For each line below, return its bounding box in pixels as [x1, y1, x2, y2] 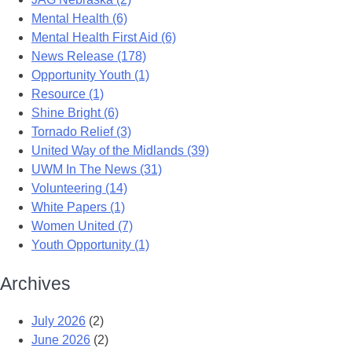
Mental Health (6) [31, 11, 127, 25]
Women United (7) [31, 218, 133, 233]
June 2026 [31, 333, 90, 347]
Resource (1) [31, 86, 104, 101]
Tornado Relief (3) [31, 124, 131, 138]
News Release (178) [31, 49, 146, 63]
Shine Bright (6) [31, 105, 119, 119]
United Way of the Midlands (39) [31, 143, 209, 157]
